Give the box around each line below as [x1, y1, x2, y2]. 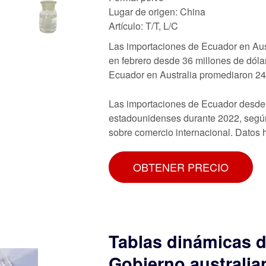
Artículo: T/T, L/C [109, 18, 178, 33]
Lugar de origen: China [109, 4, 205, 18]
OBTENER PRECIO [133, 159, 229, 175]
